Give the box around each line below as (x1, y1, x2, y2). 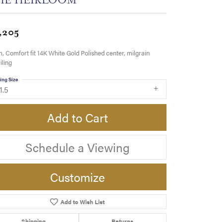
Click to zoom (114, 203, 150, 212)
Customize (50, 168, 105, 186)
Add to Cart (47, 109, 108, 126)
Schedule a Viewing (25, 139, 130, 156)
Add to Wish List (60, 197, 105, 207)
